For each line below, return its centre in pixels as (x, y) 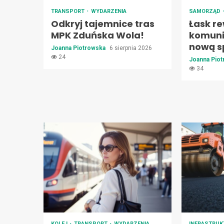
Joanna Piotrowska (79, 48)
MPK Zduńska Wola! (97, 35)
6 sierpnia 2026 (131, 48)
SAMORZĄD (206, 11)
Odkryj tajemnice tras (103, 24)
